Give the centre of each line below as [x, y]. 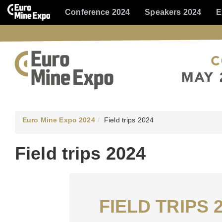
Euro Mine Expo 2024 [59, 120]
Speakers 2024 [173, 12]
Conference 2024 [98, 12]
